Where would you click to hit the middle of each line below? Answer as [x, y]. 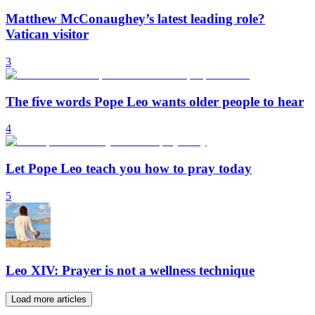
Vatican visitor [47, 34]
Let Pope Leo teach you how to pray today [129, 169]
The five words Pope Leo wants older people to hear [155, 101]
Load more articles [49, 300]
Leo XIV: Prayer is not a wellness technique [130, 271]
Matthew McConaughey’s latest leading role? [135, 19]
